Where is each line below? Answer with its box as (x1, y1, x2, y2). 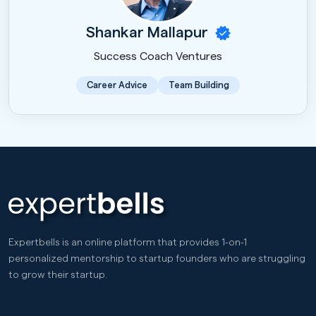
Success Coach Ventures (94, 50, 222, 62)
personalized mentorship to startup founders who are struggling (8, 253, 305, 264)
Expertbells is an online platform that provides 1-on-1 (8, 237, 248, 248)
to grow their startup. (8, 269, 107, 280)
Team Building (169, 80, 229, 90)
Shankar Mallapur (85, 24, 212, 40)
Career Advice (87, 80, 147, 90)
